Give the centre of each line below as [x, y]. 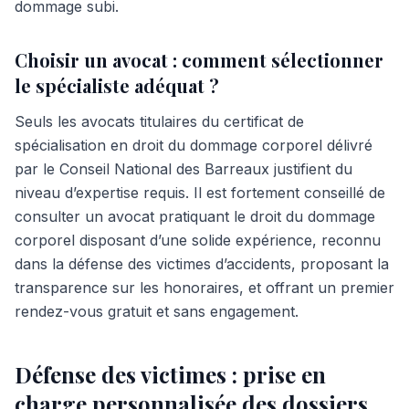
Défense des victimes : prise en [170, 374]
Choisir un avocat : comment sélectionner [199, 60]
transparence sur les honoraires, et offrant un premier [204, 288]
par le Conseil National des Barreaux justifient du [184, 169]
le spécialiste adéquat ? [117, 85]
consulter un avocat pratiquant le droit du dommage [195, 216]
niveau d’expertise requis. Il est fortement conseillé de [200, 193]
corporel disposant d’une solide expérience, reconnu [198, 240]
